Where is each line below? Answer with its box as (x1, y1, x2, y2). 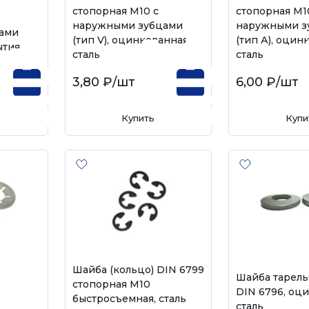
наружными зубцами (72, 19, 183, 32)
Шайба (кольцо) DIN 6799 (72, 263, 204, 276)
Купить (121, 112, 155, 123)
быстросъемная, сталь (72, 292, 186, 305)
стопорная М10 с (72, 4, 159, 17)
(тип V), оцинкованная (72, 33, 188, 46)
